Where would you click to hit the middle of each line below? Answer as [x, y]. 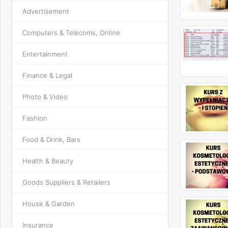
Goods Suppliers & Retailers [66, 182]
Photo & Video [45, 97]
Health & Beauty [48, 161]
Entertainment [45, 54]
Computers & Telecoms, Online [71, 33]
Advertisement [46, 11]
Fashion [35, 118]
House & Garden [49, 204]
